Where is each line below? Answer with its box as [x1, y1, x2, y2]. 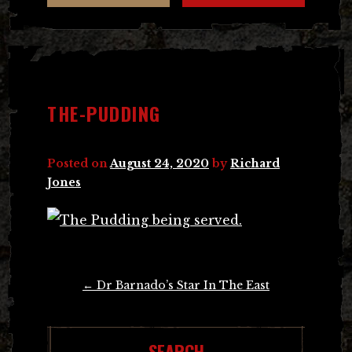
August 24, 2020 [110, 156, 209, 170]
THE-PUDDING [47, 98, 161, 127]
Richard [230, 156, 280, 170]
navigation [47, 295, 104, 319]
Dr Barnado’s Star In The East [93, 277, 269, 292]
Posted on [47, 156, 110, 170]
